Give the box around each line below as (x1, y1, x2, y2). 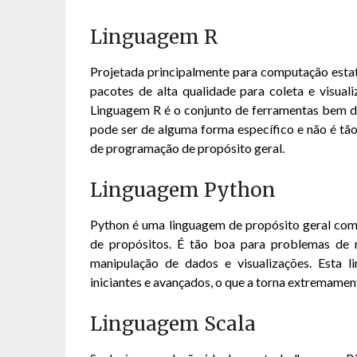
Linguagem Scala (90, 312, 257, 337)
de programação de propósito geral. (90, 140, 285, 156)
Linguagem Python (90, 178, 277, 203)
